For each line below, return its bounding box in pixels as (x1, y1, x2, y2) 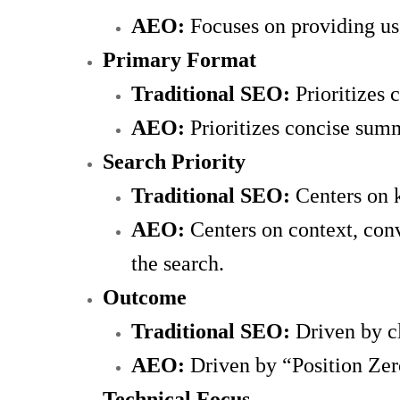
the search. (131, 251, 224, 275)
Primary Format (103, 47, 256, 71)
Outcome (103, 285, 187, 309)
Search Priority (103, 149, 246, 173)
